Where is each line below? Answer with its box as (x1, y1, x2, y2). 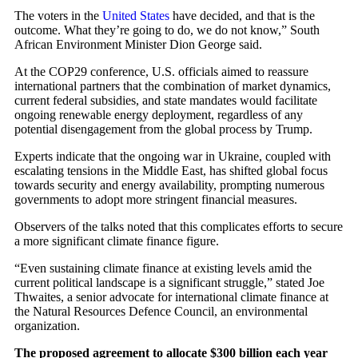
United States (102, 8, 169, 22)
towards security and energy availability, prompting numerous (14, 177, 324, 192)
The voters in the (14, 8, 102, 22)
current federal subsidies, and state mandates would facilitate (14, 93, 317, 107)
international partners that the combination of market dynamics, (14, 78, 331, 93)
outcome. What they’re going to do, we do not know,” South (14, 22, 320, 37)
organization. (14, 318, 80, 332)
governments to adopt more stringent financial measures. (14, 192, 297, 206)
